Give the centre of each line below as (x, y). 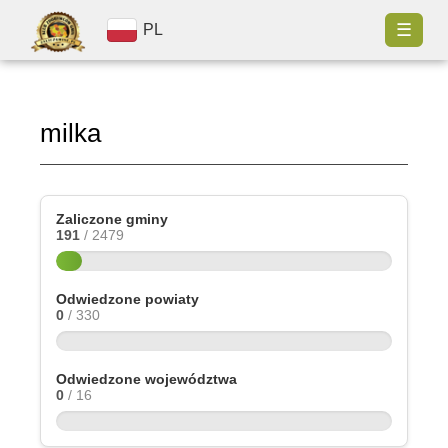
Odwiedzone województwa (146, 379)
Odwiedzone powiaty (127, 299)
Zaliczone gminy (112, 219)
